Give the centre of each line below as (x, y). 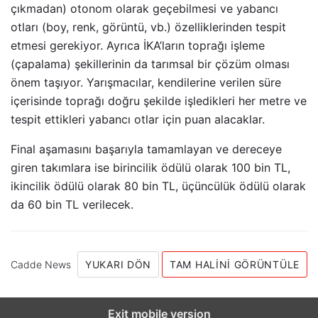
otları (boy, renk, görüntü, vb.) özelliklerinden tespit (148, 27)
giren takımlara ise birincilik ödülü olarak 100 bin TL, (150, 168)
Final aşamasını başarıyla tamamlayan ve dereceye (146, 149)
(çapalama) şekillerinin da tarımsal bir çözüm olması (150, 64)
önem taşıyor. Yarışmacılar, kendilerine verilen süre (146, 83)
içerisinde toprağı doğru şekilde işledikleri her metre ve (159, 101)
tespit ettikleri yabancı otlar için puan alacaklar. (138, 120)
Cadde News (41, 264)
